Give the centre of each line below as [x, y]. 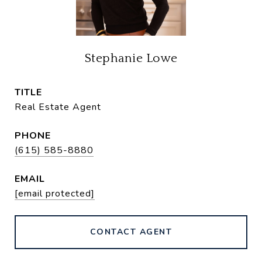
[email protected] [55, 194]
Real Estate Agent [58, 107]
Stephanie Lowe [131, 58]
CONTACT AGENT [131, 232]
